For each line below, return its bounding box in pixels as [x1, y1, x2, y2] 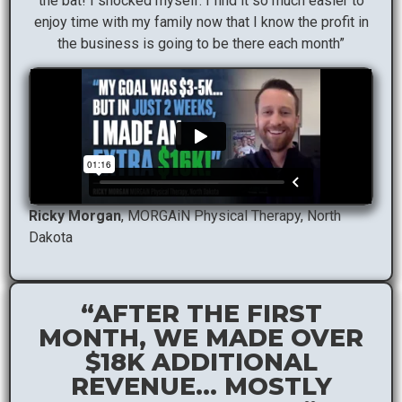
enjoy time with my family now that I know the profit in [33, 13, 369, 31]
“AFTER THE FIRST [80, 298, 322, 328]
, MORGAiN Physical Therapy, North [121, 207, 341, 225]
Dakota [29, 229, 73, 247]
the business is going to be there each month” [57, 34, 345, 52]
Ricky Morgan [29, 207, 121, 225]
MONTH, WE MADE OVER [39, 322, 363, 353]
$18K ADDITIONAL [84, 346, 318, 377]
